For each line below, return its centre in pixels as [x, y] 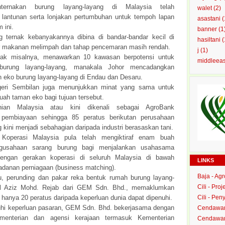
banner [208, 29]
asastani [210, 19]
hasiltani [210, 40]
